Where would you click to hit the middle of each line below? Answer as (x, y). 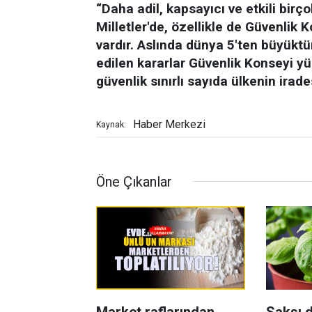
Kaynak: (111, 124)
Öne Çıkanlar (134, 181)
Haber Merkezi (169, 124)
